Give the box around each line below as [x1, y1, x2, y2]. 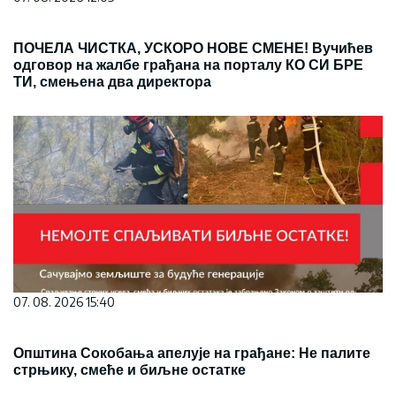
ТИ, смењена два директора [13, 74, 211, 90]
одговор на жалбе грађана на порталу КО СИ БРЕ [13, 57, 363, 73]
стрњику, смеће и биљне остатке [13, 362, 246, 378]
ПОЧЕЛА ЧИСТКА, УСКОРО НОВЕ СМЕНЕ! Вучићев [13, 41, 373, 57]
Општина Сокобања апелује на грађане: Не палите [13, 346, 370, 362]
